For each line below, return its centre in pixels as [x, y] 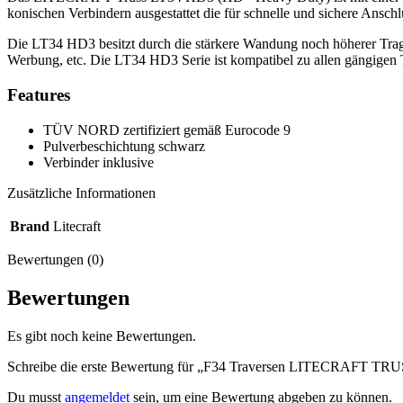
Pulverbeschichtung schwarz [124, 146]
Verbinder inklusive [99, 162]
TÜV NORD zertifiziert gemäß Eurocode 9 [167, 130]
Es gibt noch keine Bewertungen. [102, 336]
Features [39, 95]
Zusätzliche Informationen [81, 193]
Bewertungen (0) [55, 259]
